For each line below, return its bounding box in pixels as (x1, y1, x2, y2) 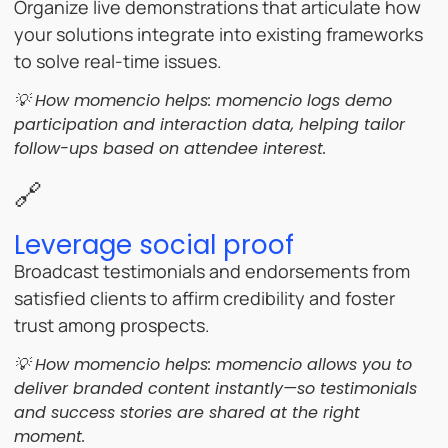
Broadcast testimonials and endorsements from (14, 258, 410, 283)
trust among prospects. (14, 312, 210, 337)
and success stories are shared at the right (14, 401, 360, 425)
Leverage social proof (14, 226, 294, 263)
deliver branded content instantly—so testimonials (14, 377, 417, 401)
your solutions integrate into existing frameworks (14, 21, 423, 46)
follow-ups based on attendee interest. (14, 136, 326, 160)
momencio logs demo (216, 88, 392, 112)
